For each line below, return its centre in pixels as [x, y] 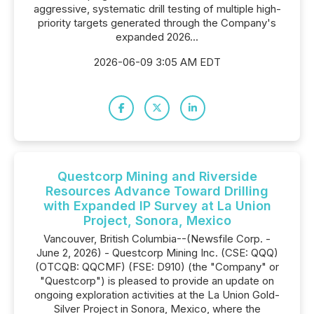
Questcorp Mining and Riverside [157, 176]
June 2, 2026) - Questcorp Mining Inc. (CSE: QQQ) [157, 253]
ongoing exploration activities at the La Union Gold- [157, 295]
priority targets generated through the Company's [157, 23]
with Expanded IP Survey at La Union [157, 206]
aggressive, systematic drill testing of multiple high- [157, 9]
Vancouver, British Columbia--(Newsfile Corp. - [157, 239]
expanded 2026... [157, 37]
